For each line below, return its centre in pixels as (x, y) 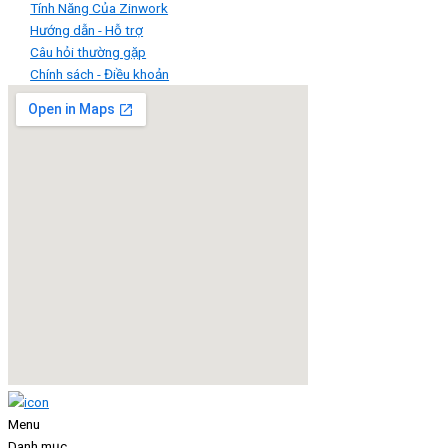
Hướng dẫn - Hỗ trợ (87, 29)
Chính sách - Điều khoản (100, 73)
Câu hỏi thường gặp (88, 51)
